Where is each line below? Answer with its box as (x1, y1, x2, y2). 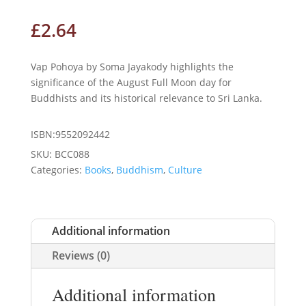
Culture (167, 163, 202, 176)
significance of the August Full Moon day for (30, 75, 232, 89)
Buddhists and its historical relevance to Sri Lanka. (30, 91, 262, 105)
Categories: (30, 163, 85, 176)
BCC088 (54, 147, 89, 161)
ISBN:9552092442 (30, 127, 110, 141)
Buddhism (115, 163, 163, 176)
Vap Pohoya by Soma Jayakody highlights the (30, 59, 234, 73)
